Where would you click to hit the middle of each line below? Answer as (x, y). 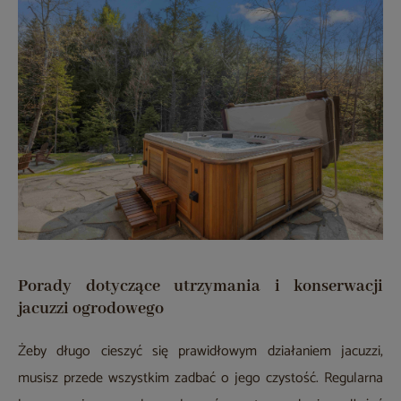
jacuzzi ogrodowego (91, 308)
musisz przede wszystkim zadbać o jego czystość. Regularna (200, 378)
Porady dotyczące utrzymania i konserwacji (200, 286)
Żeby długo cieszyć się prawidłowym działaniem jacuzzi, (200, 351)
